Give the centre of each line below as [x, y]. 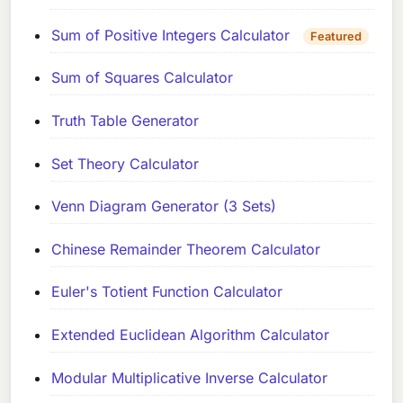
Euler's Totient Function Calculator [167, 292]
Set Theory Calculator [125, 163]
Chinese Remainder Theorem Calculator [186, 249]
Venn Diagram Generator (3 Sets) [164, 206]
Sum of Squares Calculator [143, 78]
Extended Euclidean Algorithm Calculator [191, 334]
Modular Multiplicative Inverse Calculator [190, 377]
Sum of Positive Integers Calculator [171, 35]
